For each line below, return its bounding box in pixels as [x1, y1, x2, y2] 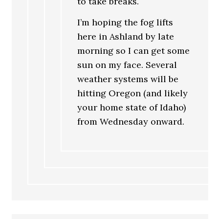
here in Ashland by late [77, 30, 175, 42]
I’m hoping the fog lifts [77, 16, 174, 28]
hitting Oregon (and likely [77, 87, 188, 99]
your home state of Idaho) [77, 101, 186, 113]
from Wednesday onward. [77, 115, 185, 127]
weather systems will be [77, 73, 179, 85]
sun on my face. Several [77, 59, 177, 70]
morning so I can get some [77, 44, 190, 56]
